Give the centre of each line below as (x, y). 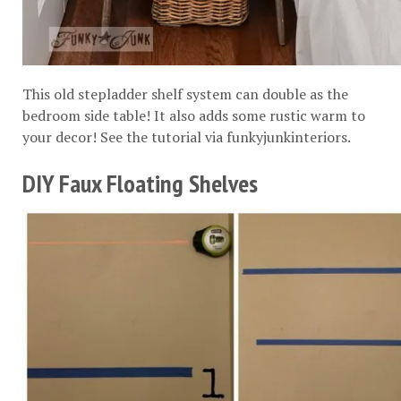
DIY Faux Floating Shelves (140, 183)
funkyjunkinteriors (287, 137)
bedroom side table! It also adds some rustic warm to (194, 115)
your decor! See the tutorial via (124, 137)
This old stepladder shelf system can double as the (185, 94)
